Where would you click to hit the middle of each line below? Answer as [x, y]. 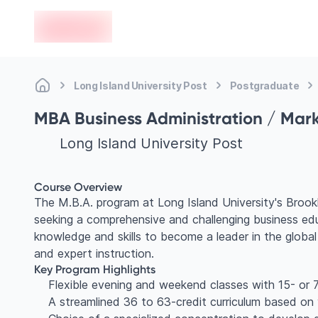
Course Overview [78, 186]
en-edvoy [59, 18]
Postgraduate [264, 85]
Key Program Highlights [95, 269]
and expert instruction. [94, 253]
